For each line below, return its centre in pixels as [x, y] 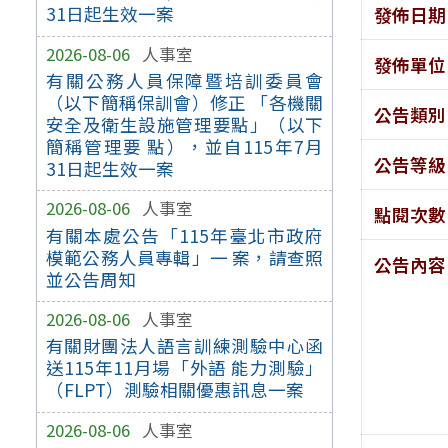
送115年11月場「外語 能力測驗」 [184, 368]
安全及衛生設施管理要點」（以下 [184, 124]
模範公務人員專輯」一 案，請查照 [184, 257]
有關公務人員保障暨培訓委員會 [184, 80]
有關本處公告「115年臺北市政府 [184, 235]
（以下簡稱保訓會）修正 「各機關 [184, 102]
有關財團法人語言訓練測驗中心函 [184, 346]
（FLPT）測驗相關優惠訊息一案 [174, 390]
